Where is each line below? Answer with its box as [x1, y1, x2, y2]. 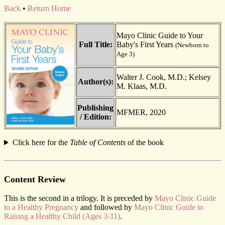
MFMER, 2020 [117, 108, 166, 117]
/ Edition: [79, 113, 111, 121]
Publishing [77, 103, 114, 112]
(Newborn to [175, 41, 209, 49]
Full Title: [78, 40, 113, 49]
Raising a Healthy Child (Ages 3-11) [4, 212, 120, 220]
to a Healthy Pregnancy [4, 203, 78, 211]
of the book [125, 138, 164, 147]
